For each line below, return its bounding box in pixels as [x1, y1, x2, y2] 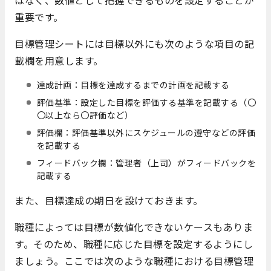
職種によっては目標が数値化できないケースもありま [15, 219, 253, 234]
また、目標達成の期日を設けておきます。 [15, 192, 203, 207]
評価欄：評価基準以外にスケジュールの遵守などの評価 [36, 126, 256, 139]
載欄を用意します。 [15, 53, 103, 68]
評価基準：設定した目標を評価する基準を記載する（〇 [36, 96, 256, 108]
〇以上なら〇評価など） [36, 108, 134, 121]
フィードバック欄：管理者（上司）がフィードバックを [36, 156, 256, 169]
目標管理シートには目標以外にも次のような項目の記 [15, 36, 254, 51]
